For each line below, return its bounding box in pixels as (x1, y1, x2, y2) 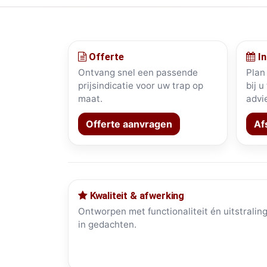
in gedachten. (78, 219, 136, 231)
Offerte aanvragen (86, 118, 172, 131)
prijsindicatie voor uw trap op (78, 80, 203, 92)
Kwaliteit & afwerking (87, 190, 185, 202)
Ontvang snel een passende (78, 67, 198, 79)
